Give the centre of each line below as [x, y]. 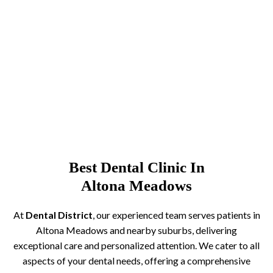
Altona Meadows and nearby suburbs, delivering [136, 230]
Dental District [59, 214]
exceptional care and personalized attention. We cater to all [136, 245]
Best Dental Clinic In [136, 167]
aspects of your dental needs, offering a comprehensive [136, 260]
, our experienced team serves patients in [176, 214]
